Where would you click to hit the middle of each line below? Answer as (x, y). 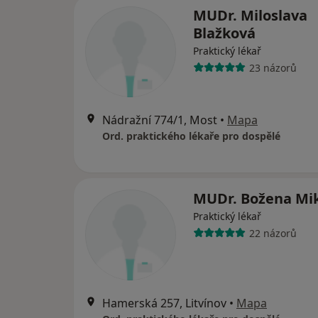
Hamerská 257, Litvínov (164, 303)
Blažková (224, 33)
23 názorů (273, 67)
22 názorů (273, 233)
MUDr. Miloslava (250, 16)
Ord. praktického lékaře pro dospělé (191, 136)
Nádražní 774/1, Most (160, 120)
